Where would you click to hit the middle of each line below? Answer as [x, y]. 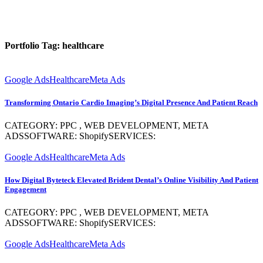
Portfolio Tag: [33, 46]
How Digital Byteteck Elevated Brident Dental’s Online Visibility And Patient [131, 180]
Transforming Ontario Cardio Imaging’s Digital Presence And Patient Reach [131, 102]
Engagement [26, 190]
